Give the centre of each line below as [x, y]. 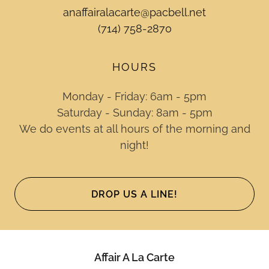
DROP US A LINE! [134, 194]
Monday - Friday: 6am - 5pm [134, 96]
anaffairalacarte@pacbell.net [134, 12]
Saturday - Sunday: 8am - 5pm [134, 113]
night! [134, 145]
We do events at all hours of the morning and [134, 129]
